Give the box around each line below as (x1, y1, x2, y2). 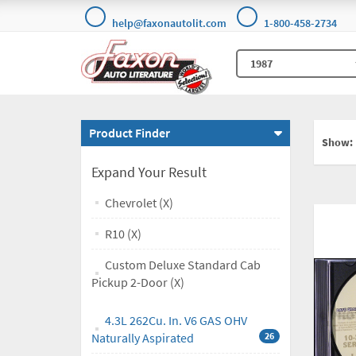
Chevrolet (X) (105, 195, 173, 211)
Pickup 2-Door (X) (91, 274, 184, 291)
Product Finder (89, 125, 170, 141)
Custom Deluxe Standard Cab (105, 257, 261, 273)
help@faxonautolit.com (112, 16, 226, 30)
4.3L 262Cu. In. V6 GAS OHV (105, 312, 247, 329)
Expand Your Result (91, 163, 207, 182)
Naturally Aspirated (91, 330, 194, 346)
